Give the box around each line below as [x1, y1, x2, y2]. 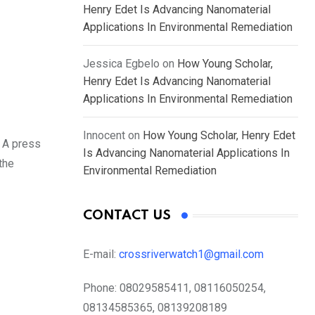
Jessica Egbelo [83, 57, 160, 71]
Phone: [83, 281, 117, 295]
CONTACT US [83, 209, 171, 223]
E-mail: [83, 247, 119, 262]
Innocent [83, 129, 125, 143]
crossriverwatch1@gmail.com [119, 247, 266, 262]
